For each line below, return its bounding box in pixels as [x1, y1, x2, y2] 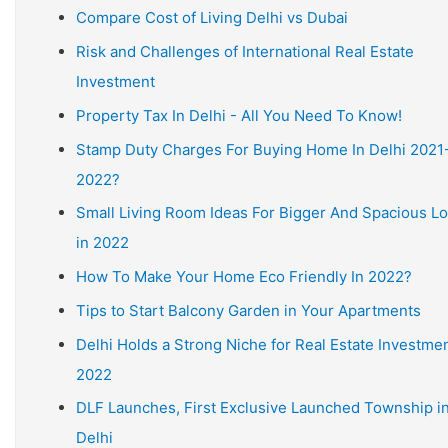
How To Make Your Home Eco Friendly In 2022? [76, 267, 412, 286]
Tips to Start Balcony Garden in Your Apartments [76, 300, 421, 320]
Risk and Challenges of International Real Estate [76, 42, 414, 61]
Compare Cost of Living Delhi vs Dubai [76, 8, 348, 28]
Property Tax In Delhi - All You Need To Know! [76, 105, 402, 125]
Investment [76, 72, 155, 91]
